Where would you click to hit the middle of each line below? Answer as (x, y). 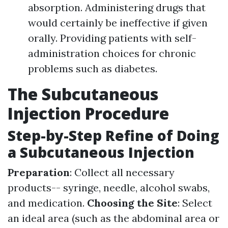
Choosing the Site (132, 203)
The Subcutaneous (83, 94)
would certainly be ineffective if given (118, 23)
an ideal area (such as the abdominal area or (113, 218)
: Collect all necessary (122, 172)
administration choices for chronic (112, 53)
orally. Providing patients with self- (112, 38)
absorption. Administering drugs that (117, 7)
